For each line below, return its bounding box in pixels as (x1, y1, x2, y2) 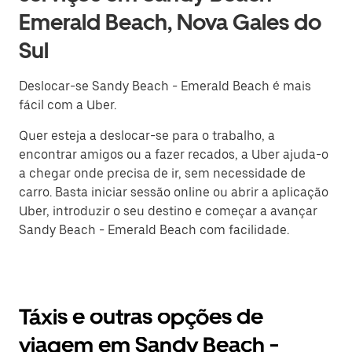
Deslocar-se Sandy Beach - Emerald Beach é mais (19, 79, 311, 94)
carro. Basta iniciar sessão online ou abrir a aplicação (19, 185, 328, 200)
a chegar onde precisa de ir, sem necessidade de (19, 166, 306, 181)
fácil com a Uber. (19, 97, 116, 113)
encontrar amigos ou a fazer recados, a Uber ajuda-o (19, 147, 328, 163)
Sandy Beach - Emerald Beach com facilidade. (19, 222, 289, 238)
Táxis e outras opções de (19, 303, 263, 331)
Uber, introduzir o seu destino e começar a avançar (19, 203, 317, 219)
